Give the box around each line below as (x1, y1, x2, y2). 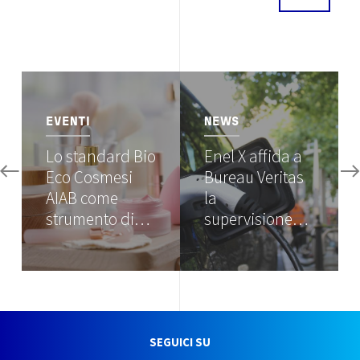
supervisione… (204, 207, 309, 230)
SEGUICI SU (149, 334, 211, 350)
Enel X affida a (204, 145, 302, 167)
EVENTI (46, 117, 90, 128)
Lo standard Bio (46, 145, 156, 167)
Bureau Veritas (204, 166, 304, 188)
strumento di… (46, 207, 150, 230)
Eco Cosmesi (46, 166, 133, 188)
